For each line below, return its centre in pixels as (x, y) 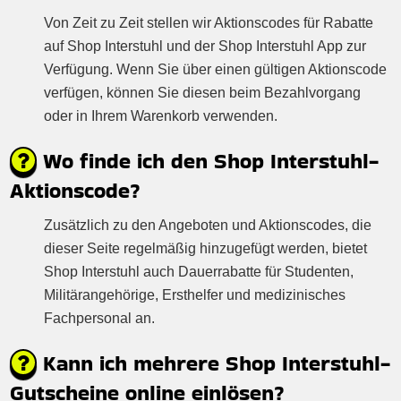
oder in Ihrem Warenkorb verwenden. (161, 115)
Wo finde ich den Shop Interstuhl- (208, 160)
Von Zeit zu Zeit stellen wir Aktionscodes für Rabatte (209, 22)
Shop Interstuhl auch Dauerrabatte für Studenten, (199, 271)
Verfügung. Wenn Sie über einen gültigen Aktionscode (216, 69)
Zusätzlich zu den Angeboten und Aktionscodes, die (208, 225)
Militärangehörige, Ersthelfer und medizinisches (195, 294)
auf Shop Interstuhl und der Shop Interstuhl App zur (205, 46)
